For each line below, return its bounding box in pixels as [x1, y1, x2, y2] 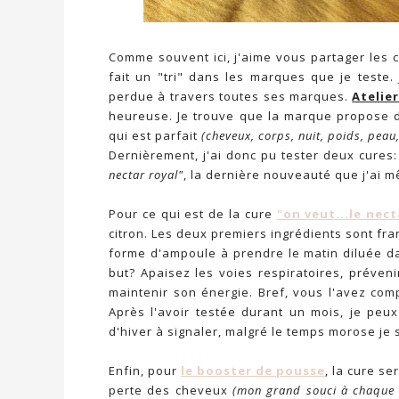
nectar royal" [109, 166, 183, 183]
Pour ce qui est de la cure [109, 205, 277, 222]
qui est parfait [109, 126, 201, 143]
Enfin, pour [109, 362, 181, 379]
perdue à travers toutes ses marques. [109, 87, 353, 104]
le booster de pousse [181, 362, 325, 379]
